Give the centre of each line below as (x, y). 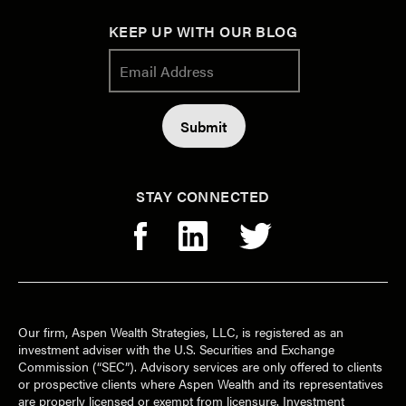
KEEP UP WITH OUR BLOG (203, 32)
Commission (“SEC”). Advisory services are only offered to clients (200, 367)
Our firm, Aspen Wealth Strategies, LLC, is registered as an (181, 332)
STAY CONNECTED (203, 197)
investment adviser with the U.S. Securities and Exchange (176, 349)
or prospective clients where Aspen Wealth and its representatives (201, 384)
